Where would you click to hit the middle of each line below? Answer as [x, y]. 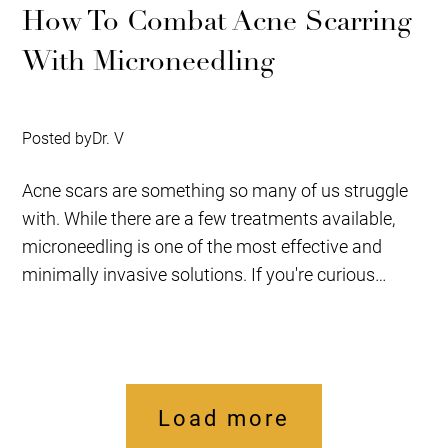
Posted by [57, 137]
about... [51, 301]
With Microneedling [149, 60]
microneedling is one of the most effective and [202, 245]
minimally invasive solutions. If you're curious [199, 273]
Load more [224, 417]
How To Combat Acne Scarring [217, 20]
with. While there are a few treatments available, [209, 217]
